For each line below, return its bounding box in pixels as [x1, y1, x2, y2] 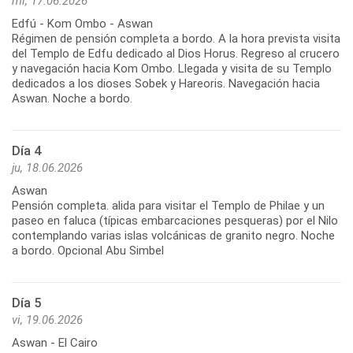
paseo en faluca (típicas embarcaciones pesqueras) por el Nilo [12, 214, 338, 229]
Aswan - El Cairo [12, 336, 98, 351]
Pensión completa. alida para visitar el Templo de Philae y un [12, 199, 325, 214]
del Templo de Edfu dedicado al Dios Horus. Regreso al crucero [12, 46, 340, 61]
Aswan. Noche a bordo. [12, 91, 132, 106]
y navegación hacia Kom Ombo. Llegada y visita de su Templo [12, 61, 332, 76]
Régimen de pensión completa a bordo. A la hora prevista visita [12, 32, 340, 46]
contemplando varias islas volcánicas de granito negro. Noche [12, 229, 335, 243]
